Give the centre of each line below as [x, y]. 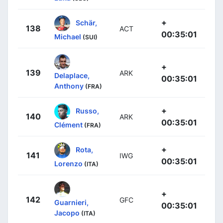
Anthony [69, 86]
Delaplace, [72, 75]
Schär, [86, 22]
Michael [68, 36]
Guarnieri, [71, 202]
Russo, [87, 111]
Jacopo [67, 213]
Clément [68, 124]
